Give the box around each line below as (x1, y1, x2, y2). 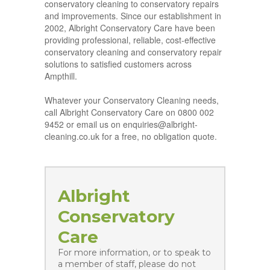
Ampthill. (45, 70, 77, 83)
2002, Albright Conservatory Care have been (45, 22, 215, 34)
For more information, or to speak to (58, 247, 211, 259)
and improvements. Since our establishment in (45, 10, 221, 22)
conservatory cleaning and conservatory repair (45, 46, 222, 58)
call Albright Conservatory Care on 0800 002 (45, 106, 214, 119)
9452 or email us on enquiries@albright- (45, 118, 198, 131)
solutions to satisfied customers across (45, 58, 192, 71)
